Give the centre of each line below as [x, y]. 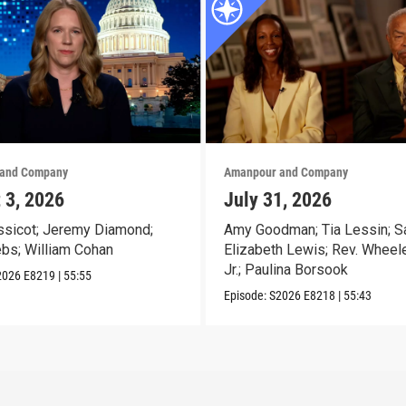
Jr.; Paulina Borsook [285, 269]
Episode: [246, 295]
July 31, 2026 [277, 199]
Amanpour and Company [285, 172]
